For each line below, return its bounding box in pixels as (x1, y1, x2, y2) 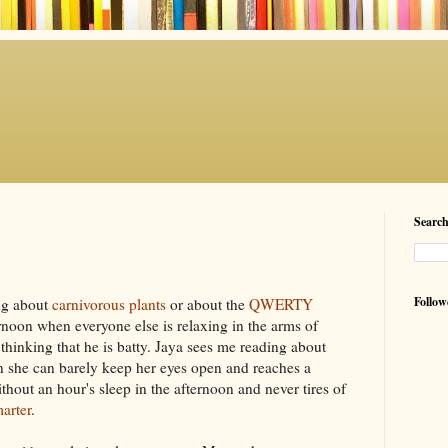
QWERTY (249, 293, 313, 314)
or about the (166, 293, 249, 314)
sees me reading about (183, 335, 326, 356)
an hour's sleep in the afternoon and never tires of (34, 377, 346, 398)
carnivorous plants (52, 293, 166, 314)
